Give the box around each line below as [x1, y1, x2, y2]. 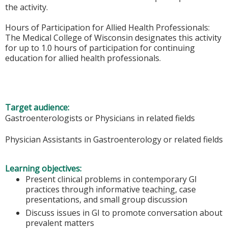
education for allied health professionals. [5, 52, 161, 64]
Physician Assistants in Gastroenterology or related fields [5, 134, 223, 146]
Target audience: [5, 101, 71, 113]
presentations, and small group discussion [25, 193, 187, 205]
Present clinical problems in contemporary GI [25, 173, 197, 185]
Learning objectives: [5, 162, 83, 174]
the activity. [5, 2, 48, 13]
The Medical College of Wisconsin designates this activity [5, 32, 221, 44]
